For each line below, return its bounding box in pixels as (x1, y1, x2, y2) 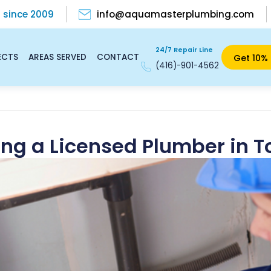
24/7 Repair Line (155, 45, 213, 54)
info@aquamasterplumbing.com (96, 8, 254, 21)
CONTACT (96, 51, 139, 63)
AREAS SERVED (28, 51, 87, 63)
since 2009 (2, 8, 54, 21)
